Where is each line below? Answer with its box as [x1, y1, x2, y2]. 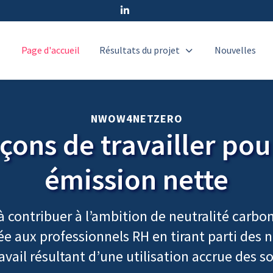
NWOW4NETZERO [90, 112, 183, 126]
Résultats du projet [99, 44, 180, 56]
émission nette [44, 161, 229, 197]
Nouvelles [214, 44, 256, 56]
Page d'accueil [21, 44, 80, 56]
